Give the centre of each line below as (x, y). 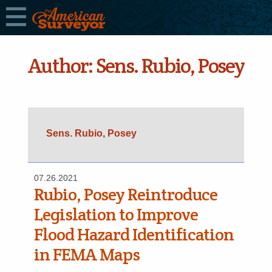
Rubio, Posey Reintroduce (126, 194)
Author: (62, 66)
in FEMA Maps (87, 254)
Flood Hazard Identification (134, 234)
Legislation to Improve (116, 214)
